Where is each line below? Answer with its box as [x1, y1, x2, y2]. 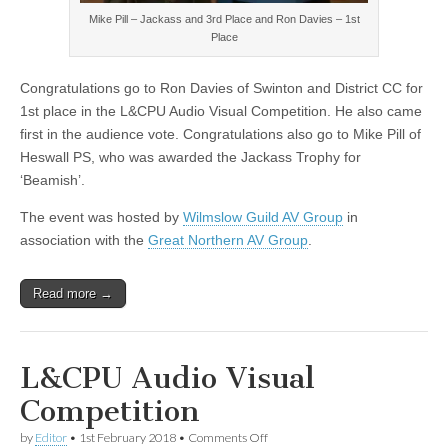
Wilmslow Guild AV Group [183, 208, 343, 225]
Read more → [33, 285, 113, 301]
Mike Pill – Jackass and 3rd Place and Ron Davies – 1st [88, 12, 360, 25]
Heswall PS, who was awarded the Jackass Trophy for [20, 148, 361, 165]
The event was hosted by [20, 208, 183, 225]
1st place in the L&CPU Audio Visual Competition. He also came [20, 102, 422, 119]
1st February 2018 [79, 429, 176, 445]
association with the [20, 231, 148, 248]
